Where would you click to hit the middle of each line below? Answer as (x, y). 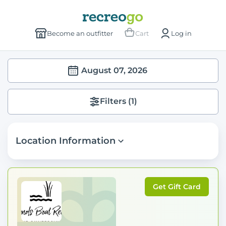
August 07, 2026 (114, 70)
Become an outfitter (80, 33)
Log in (181, 33)
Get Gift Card (177, 186)
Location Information (66, 140)
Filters (114, 101)
